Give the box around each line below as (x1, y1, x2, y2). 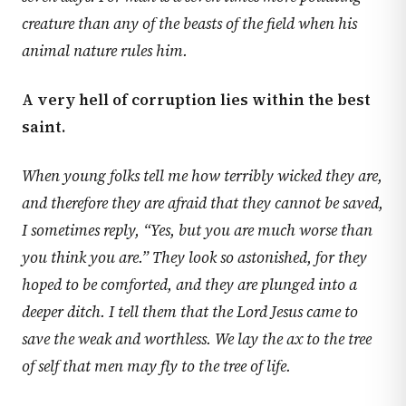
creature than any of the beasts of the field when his (22, 13, 357, 34)
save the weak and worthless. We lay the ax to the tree (22, 328, 372, 350)
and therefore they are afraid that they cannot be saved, (22, 192, 383, 214)
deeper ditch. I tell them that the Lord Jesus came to (22, 301, 358, 323)
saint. (22, 116, 65, 138)
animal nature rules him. (22, 40, 188, 62)
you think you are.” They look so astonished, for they (22, 246, 367, 268)
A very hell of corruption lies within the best (22, 89, 371, 111)
